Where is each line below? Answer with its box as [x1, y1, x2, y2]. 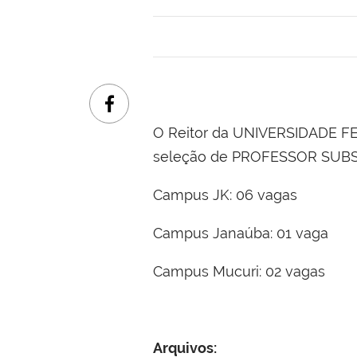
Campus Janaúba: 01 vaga [153, 225, 328, 242]
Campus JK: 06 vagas [153, 186, 297, 204]
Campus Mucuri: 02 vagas [153, 263, 325, 280]
